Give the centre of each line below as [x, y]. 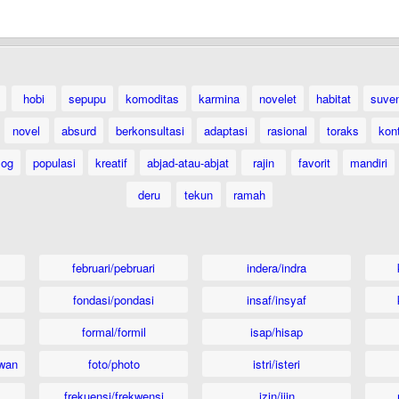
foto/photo [114, 364]
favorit [314, 163]
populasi [54, 163]
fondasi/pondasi [114, 300]
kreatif [111, 163]
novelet [277, 98]
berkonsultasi [150, 130]
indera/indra [277, 268]
